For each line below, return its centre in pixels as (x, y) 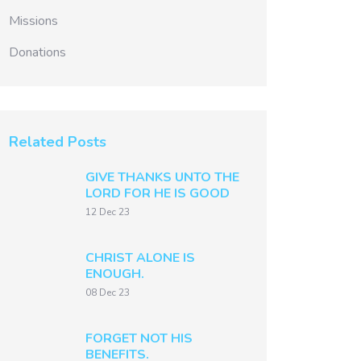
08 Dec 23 (108, 293)
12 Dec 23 (108, 212)
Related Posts (58, 142)
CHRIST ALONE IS (140, 258)
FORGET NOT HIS (139, 338)
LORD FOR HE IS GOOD (158, 193)
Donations (37, 52)
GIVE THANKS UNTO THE (162, 177)
